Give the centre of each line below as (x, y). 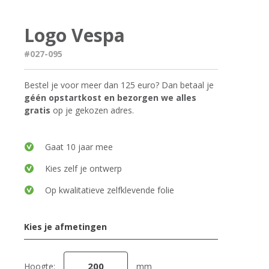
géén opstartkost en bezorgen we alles (110, 98)
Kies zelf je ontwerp (84, 169)
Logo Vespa (75, 35)
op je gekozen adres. (92, 110)
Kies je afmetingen (66, 227)
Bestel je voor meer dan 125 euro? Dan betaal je (119, 85)
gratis (38, 110)
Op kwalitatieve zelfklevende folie (110, 190)
